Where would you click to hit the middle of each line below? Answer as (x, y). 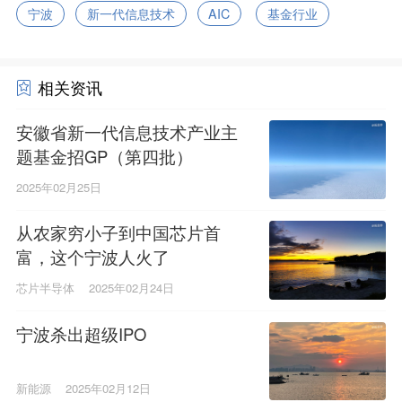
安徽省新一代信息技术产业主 (127, 132)
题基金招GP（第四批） (104, 156)
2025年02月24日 (131, 288)
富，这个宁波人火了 (92, 257)
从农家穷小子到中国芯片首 (118, 233)
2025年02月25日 (58, 187)
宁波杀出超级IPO (81, 333)
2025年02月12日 (108, 389)
